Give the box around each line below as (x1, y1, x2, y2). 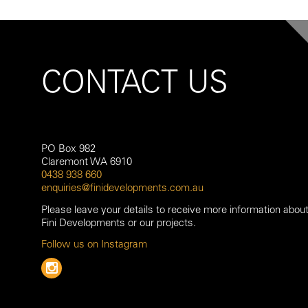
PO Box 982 (41, 142, 96, 155)
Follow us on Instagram (41, 238, 147, 251)
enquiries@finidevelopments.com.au (41, 181, 203, 194)
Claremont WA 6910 (41, 155, 132, 168)
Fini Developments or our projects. (41, 216, 196, 229)
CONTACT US (41, 62, 228, 100)
